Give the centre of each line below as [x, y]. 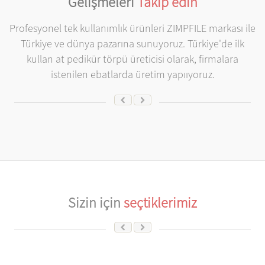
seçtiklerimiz [160, 203]
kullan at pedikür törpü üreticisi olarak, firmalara [132, 59]
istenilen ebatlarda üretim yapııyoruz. [132, 74]
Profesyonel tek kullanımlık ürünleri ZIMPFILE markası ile [132, 28]
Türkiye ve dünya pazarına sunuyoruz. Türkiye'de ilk [132, 43]
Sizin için [96, 203]
